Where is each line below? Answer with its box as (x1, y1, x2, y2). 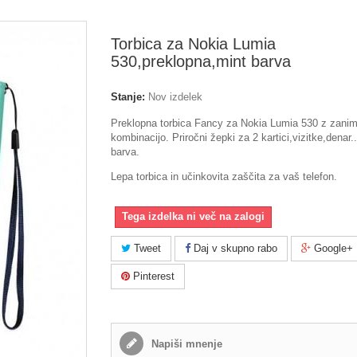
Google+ (311, 242, 353, 254)
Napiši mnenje (148, 338, 222, 350)
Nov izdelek (148, 91, 202, 103)
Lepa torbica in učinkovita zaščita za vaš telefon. (111, 171, 337, 182)
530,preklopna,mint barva (111, 53, 291, 70)
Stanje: (111, 91, 145, 103)
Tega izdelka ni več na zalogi (122, 210, 265, 222)
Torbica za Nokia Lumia (111, 35, 276, 53)
